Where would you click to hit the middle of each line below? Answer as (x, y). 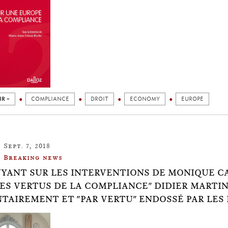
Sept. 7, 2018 (27, 145)
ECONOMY (145, 99)
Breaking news (33, 157)
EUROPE (192, 99)
